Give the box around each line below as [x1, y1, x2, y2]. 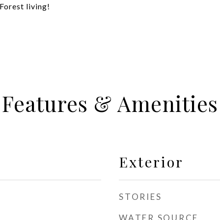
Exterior [119, 152, 184, 171]
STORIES [119, 192, 162, 202]
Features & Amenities [2, 89, 218, 117]
